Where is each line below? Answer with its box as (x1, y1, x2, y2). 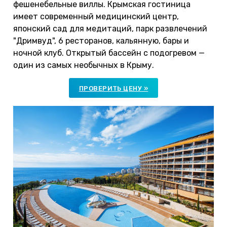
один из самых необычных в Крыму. (13, 60, 154, 70)
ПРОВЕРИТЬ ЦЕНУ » (79, 85, 148, 93)
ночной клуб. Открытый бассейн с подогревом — (13, 48, 205, 58)
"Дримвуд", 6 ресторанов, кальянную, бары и (13, 36, 189, 46)
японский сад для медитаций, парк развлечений (13, 24, 207, 34)
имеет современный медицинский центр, (13, 12, 179, 22)
